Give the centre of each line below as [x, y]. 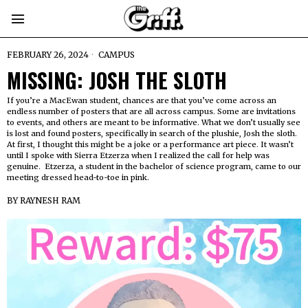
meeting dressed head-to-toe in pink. [78, 177]
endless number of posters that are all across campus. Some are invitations [151, 111]
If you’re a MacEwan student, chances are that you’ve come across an [142, 100]
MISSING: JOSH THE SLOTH [117, 80]
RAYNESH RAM [50, 200]
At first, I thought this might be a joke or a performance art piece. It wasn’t [150, 144]
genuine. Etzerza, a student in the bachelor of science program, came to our [154, 166]
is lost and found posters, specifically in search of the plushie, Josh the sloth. [153, 133]
